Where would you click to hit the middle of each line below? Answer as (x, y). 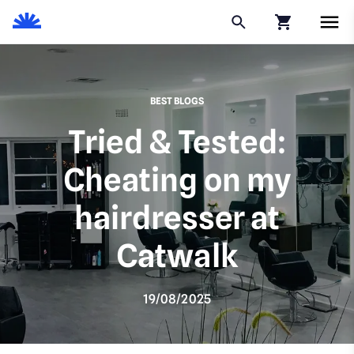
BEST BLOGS (177, 101)
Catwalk (177, 255)
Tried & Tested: (177, 141)
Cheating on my (177, 179)
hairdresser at (177, 217)
